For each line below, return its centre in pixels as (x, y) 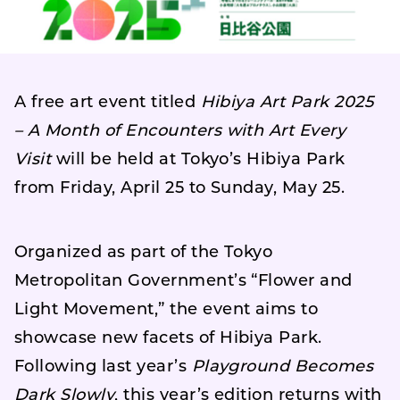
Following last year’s (103, 367)
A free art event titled (108, 103)
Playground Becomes (283, 367)
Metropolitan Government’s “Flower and (183, 282)
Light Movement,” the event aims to (167, 310)
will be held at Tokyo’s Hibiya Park (198, 160)
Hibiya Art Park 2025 (287, 103)
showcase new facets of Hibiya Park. (168, 339)
